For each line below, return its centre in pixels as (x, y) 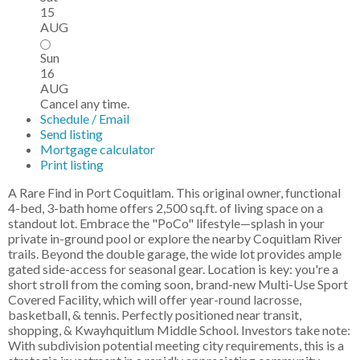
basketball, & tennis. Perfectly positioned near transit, (155, 315)
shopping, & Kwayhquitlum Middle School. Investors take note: (179, 330)
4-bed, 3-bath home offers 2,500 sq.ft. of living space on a (166, 208)
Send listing (72, 134)
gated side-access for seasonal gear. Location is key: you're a (173, 269)
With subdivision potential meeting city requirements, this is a (176, 346)
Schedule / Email (85, 119)
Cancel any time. (85, 104)
